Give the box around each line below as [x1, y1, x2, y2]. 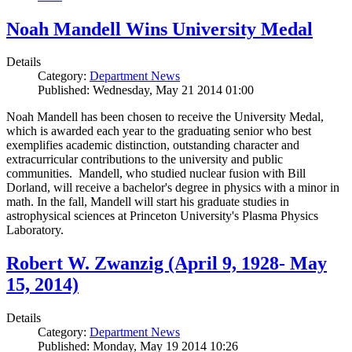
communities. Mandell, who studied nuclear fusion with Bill [6, 167, 306, 181]
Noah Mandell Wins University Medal [6, 18, 313, 39]
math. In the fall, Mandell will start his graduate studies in [6, 195, 289, 209]
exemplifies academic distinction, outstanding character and [6, 138, 299, 152]
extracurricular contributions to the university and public [6, 152, 283, 167]
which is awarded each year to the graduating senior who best [6, 124, 311, 138]
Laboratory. [6, 223, 64, 237]
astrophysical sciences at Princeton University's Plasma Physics [6, 209, 318, 223]
